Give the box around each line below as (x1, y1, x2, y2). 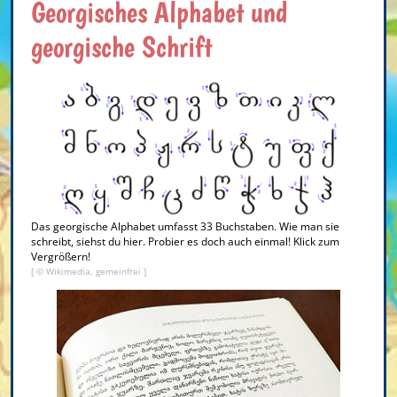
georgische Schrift (31, 28, 212, 64)
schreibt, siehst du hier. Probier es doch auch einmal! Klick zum (31, 233, 339, 249)
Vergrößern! (31, 248, 90, 264)
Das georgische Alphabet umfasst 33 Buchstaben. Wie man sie (31, 218, 339, 234)
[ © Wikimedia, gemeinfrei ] (31, 264, 146, 277)
